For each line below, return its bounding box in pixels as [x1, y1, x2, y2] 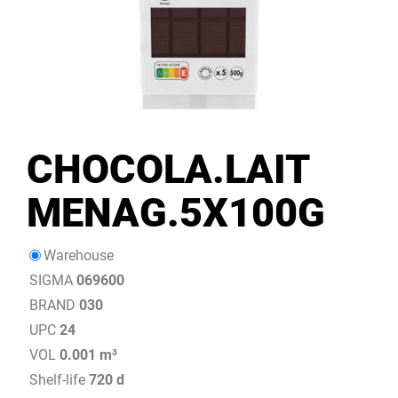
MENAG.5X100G [27, 188, 325, 236]
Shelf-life [28, 370, 89, 388]
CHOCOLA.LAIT [27, 145, 309, 193]
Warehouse [43, 246, 114, 264]
